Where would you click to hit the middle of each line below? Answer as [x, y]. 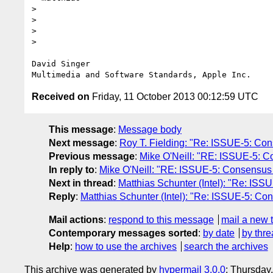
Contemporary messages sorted [123, 233]
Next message [82, 143]
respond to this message [161, 219]
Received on [61, 96]
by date [219, 233]
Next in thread [81, 183]
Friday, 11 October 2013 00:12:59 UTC [174, 96]
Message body [150, 129]
